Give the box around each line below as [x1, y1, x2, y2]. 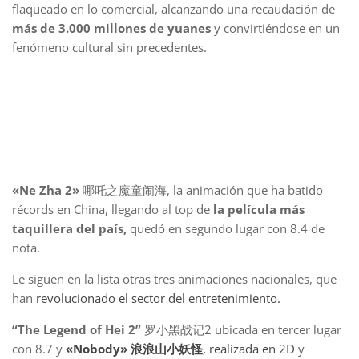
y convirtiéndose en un [211, 20, 340, 37]
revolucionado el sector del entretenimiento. [36, 290, 280, 307]
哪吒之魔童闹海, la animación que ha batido [83, 182, 323, 199]
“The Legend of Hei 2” [12, 321, 141, 338]
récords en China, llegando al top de [12, 201, 213, 218]
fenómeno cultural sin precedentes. [12, 39, 207, 56]
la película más [213, 201, 305, 218]
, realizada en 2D [203, 341, 298, 357]
